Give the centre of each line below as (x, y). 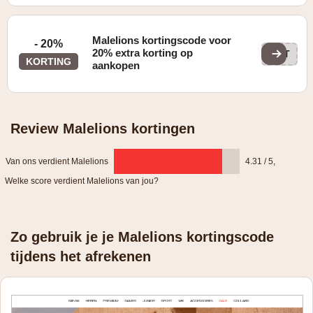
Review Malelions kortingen (103, 129)
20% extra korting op (143, 53)
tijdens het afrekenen (81, 256)
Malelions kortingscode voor (162, 40)
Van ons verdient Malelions (57, 161)
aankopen (116, 65)
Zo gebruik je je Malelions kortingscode (142, 237)
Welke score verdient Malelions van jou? (82, 181)
